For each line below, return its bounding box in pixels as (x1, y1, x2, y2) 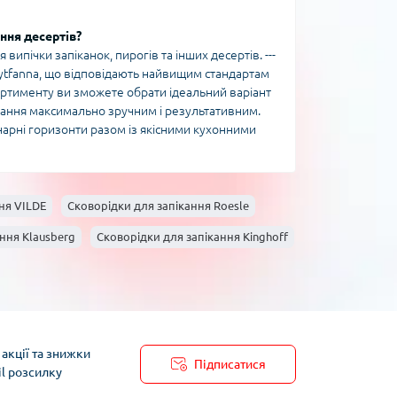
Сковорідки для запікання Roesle (67, 199, 249, 213)
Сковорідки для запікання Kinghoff (97, 230, 288, 244)
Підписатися (193, 356, 266, 371)
